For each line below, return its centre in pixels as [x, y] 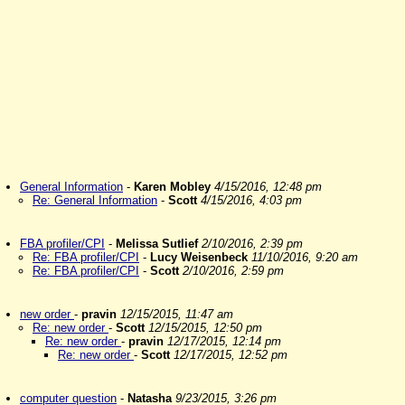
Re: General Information [95, 200]
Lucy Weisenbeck [199, 257]
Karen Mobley [172, 187]
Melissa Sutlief [157, 244]
